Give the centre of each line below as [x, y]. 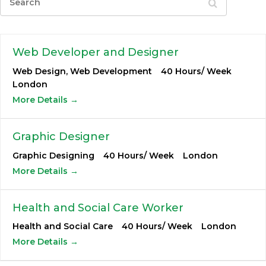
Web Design [39, 72]
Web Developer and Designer [96, 53]
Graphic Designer [61, 136]
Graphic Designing [53, 155]
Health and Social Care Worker [98, 208]
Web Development [111, 72]
